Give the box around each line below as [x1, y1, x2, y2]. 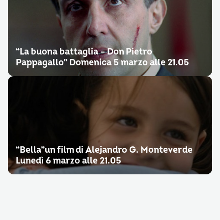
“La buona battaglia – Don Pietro [16, 46, 152, 57]
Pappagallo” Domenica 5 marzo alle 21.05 [16, 57, 189, 68]
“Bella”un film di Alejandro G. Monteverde [16, 144, 192, 156]
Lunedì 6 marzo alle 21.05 [16, 155, 121, 166]
